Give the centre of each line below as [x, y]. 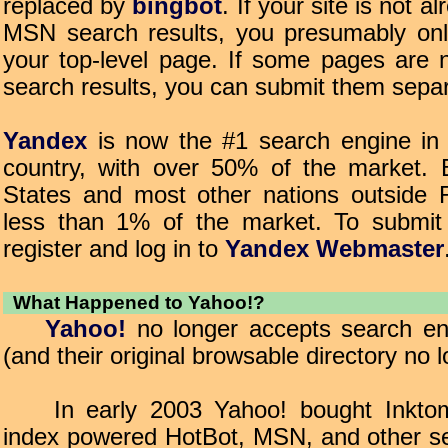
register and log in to [114, 249]
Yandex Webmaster [334, 249]
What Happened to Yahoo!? [134, 302]
